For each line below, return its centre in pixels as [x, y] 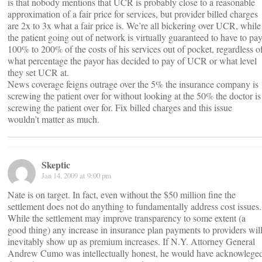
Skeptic [56, 165]
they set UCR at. [38, 72]
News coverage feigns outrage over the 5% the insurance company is [133, 84]
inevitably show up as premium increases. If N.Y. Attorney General [131, 241]
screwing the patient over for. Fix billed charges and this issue [120, 107]
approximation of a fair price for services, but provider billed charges [133, 14]
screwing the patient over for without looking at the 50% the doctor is [134, 96]
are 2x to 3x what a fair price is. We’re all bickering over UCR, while [134, 25]
